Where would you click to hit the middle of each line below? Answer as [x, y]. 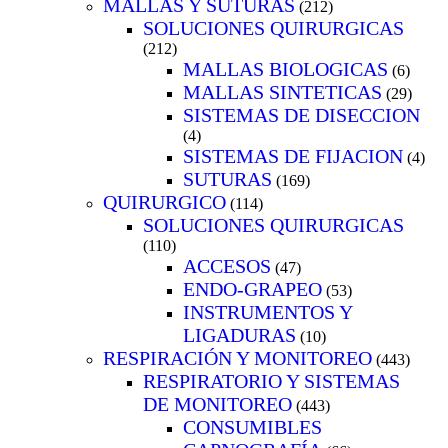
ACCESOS [227, 265]
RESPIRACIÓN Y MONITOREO [237, 357]
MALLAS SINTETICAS [282, 91]
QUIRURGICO [164, 201]
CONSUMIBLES [252, 426]
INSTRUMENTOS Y [267, 311]
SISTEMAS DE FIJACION [293, 155]
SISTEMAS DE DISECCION [301, 114]
